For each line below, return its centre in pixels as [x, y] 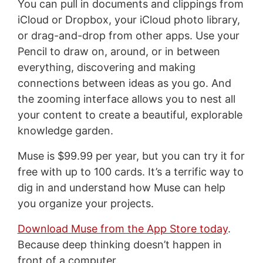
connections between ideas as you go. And [124, 83]
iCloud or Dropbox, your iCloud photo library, [129, 20]
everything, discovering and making [106, 68]
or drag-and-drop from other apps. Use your [128, 36]
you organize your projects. [85, 204]
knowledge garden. [65, 131]
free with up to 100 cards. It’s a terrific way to [130, 172]
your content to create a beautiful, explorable [130, 115]
